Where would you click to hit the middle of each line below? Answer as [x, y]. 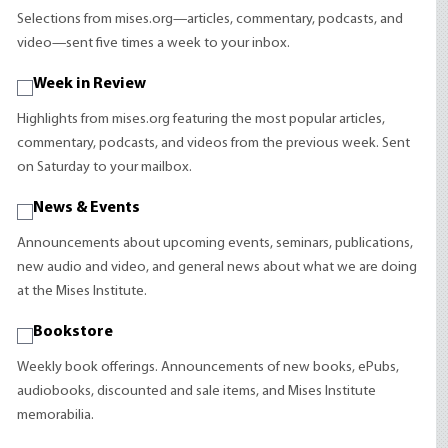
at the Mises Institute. [82, 291]
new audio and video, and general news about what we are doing [217, 267]
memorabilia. [56, 415]
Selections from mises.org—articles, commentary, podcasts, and [210, 19]
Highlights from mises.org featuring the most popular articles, [201, 119]
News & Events [87, 208]
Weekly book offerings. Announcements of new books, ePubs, [208, 367]
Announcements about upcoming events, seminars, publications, [215, 243]
